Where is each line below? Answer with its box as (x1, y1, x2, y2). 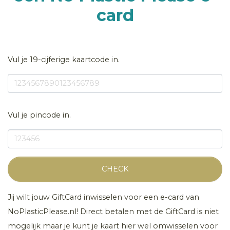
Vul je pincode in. (8, 110, 71, 120)
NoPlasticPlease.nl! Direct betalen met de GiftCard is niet (8, 206, 219, 216)
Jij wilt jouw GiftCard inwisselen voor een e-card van (8, 192, 199, 202)
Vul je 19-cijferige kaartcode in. (8, 54, 120, 64)
